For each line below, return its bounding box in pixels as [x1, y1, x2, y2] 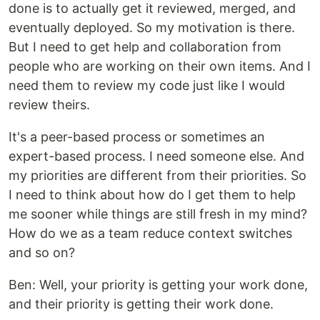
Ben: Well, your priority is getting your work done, [9, 276, 308, 292]
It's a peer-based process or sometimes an [9, 129, 265, 144]
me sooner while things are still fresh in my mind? [9, 206, 307, 221]
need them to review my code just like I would [9, 77, 285, 93]
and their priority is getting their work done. [9, 296, 274, 311]
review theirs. [9, 96, 90, 112]
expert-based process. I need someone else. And [9, 148, 304, 164]
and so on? [9, 244, 75, 260]
